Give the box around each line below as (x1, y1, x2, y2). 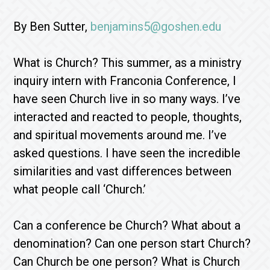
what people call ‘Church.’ (13, 182, 146, 196)
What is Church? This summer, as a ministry (13, 55, 242, 70)
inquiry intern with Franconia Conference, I (13, 74, 237, 88)
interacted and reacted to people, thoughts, (13, 110, 242, 124)
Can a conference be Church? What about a (13, 218, 241, 233)
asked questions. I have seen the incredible (13, 146, 241, 160)
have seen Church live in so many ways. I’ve (13, 92, 241, 106)
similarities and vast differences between (13, 164, 232, 178)
